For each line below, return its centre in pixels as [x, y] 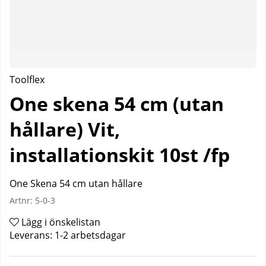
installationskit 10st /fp [120, 155]
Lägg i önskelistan [60, 222]
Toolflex [27, 80]
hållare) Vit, [65, 129]
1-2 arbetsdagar [90, 235]
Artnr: [22, 200]
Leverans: [32, 235]
